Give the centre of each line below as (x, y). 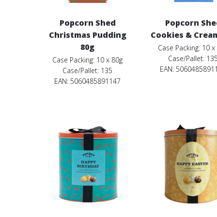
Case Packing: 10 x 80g (88, 60)
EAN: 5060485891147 (88, 81)
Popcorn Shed (87, 23)
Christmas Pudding (87, 35)
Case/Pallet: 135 (88, 71)
